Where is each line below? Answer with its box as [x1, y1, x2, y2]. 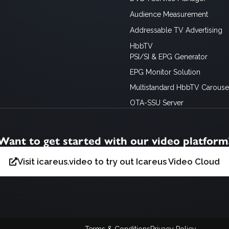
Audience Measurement [130, 10, 209, 18]
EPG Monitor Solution [130, 67, 201, 76]
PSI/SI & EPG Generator [130, 52, 208, 61]
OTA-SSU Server [130, 98, 184, 107]
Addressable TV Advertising [130, 26, 223, 34]
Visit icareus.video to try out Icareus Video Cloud [17, 156, 220, 167]
